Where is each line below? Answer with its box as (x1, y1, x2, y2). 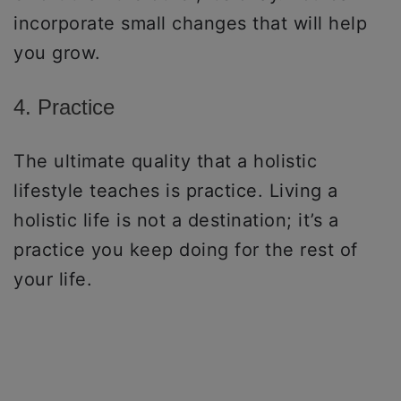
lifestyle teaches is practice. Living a (13, 179, 338, 201)
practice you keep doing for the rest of (13, 238, 358, 260)
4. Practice (13, 94, 121, 119)
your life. (13, 268, 98, 290)
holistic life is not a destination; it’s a (13, 209, 338, 231)
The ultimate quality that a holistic (13, 149, 317, 172)
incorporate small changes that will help (13, 12, 367, 34)
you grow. (13, 41, 107, 64)
